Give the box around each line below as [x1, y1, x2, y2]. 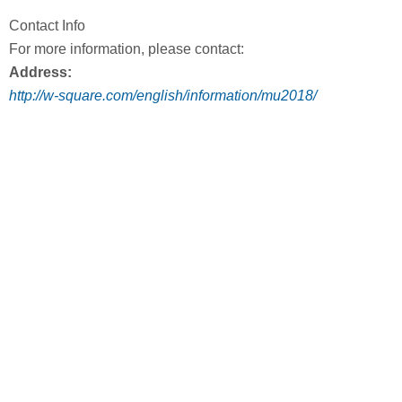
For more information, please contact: [9, 41, 244, 57]
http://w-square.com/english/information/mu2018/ [9, 88, 317, 104]
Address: [9, 65, 72, 81]
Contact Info [9, 18, 85, 34]
